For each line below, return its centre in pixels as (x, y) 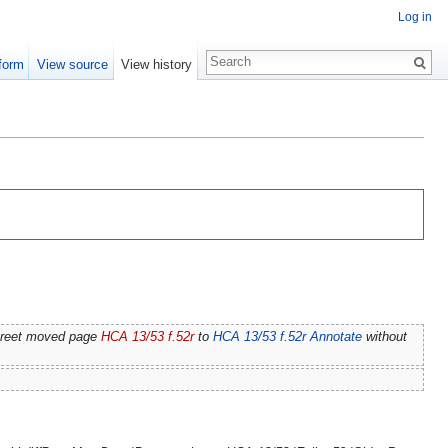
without (384, 337)
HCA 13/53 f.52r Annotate (287, 337)
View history (156, 64)
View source (72, 64)
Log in (415, 17)
